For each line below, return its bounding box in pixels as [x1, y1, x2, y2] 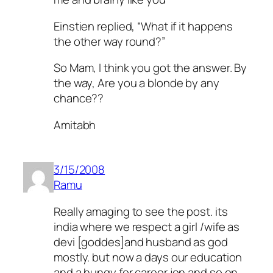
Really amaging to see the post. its [54, 203, 228, 219]
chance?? [54, 90, 104, 107]
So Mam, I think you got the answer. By [54, 60, 247, 76]
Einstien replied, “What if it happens [54, 18, 233, 34]
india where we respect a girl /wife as [54, 218, 240, 235]
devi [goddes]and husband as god [54, 233, 228, 250]
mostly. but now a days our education [54, 249, 243, 265]
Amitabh [54, 116, 96, 133]
